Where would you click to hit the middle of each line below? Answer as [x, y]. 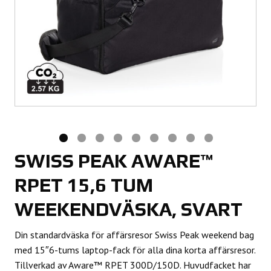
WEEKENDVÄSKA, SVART [129, 209]
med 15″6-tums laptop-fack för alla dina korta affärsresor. [135, 250]
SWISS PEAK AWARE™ [114, 161]
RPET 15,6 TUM [84, 185]
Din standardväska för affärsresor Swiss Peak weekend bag [134, 234]
